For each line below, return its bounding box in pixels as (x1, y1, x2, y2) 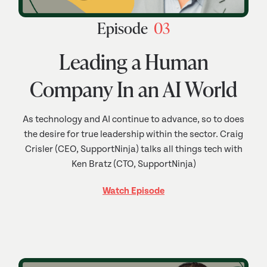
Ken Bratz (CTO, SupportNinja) (71, 159, 196, 169)
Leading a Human (58, 47, 209, 75)
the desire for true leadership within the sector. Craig (24, 129, 243, 139)
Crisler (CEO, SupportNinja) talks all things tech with (24, 144, 243, 154)
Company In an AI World (30, 74, 237, 103)
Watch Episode (103, 185, 164, 196)
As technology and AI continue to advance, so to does (23, 114, 244, 125)
